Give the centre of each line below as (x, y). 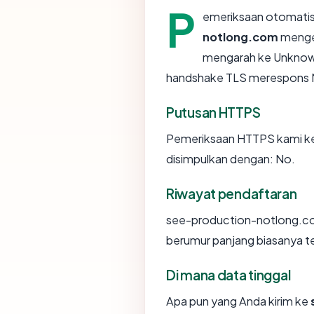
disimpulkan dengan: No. (231, 158)
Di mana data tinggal (228, 274)
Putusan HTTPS (213, 112)
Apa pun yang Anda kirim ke (238, 301)
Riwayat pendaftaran (232, 193)
